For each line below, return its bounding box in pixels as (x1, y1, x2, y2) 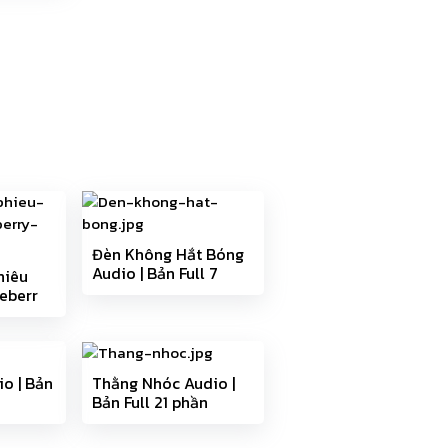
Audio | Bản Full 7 (91, 261, 218, 285)
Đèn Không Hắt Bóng (91, 242, 244, 266)
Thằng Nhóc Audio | (91, 371, 235, 396)
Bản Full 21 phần (91, 390, 208, 415)
